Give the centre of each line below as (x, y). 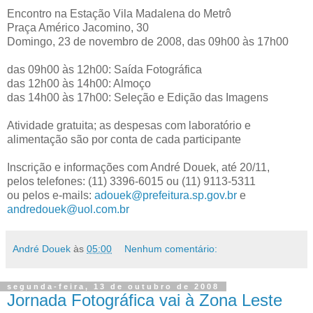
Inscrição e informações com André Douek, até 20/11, (138, 167)
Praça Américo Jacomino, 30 (78, 27)
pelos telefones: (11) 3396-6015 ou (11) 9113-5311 (131, 181)
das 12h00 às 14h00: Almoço (79, 83)
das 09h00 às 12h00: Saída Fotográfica (104, 69)
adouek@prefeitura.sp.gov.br (166, 195)
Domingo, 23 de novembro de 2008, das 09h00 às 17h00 (148, 41)
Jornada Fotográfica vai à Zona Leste (145, 300)
